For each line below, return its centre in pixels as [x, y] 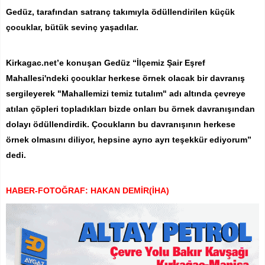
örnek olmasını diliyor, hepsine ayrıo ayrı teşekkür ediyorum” [129, 140]
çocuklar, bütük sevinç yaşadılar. [72, 28]
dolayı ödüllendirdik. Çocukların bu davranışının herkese [121, 125]
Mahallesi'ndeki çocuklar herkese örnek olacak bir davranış [125, 78]
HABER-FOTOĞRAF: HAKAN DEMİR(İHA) [88, 191]
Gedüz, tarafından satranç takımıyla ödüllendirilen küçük [120, 12]
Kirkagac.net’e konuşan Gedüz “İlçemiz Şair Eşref [106, 63]
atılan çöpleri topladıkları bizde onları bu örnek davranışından [130, 109]
